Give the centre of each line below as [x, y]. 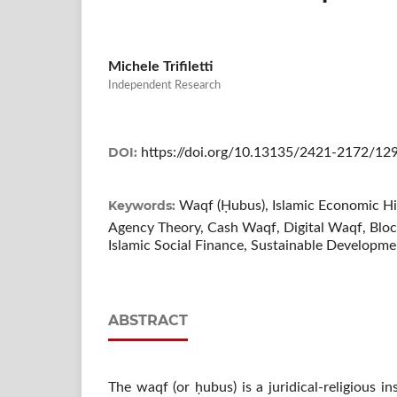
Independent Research [164, 85]
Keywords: [144, 205]
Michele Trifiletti [160, 66]
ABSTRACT [148, 320]
